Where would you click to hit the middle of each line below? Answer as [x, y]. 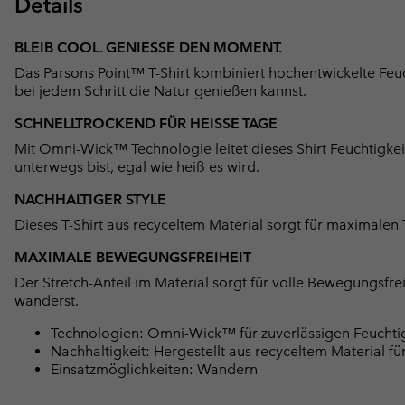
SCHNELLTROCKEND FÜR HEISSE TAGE [146, 124]
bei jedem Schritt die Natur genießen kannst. [160, 91]
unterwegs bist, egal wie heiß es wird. [137, 167]
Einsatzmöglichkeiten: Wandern [154, 370]
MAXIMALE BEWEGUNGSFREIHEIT [133, 258]
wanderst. [47, 301]
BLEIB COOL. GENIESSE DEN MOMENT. [148, 48]
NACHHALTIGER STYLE [90, 200]
